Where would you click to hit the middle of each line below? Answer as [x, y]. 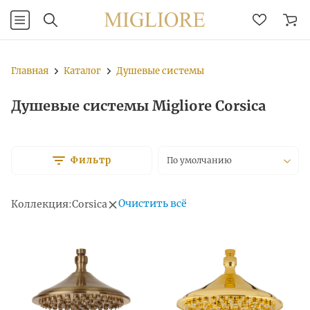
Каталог [82, 71]
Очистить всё [153, 203]
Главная [30, 71]
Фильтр [91, 160]
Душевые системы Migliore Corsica [138, 106]
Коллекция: [42, 204]
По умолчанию [199, 160]
